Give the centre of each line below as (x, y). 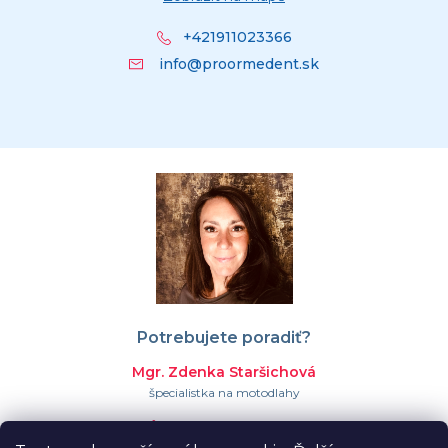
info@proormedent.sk (239, 63)
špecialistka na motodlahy (224, 393)
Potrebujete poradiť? (224, 338)
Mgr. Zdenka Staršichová (224, 372)
